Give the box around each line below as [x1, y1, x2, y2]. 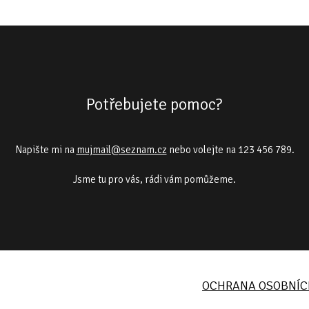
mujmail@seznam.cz [76, 143, 167, 156]
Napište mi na [14, 143, 77, 156]
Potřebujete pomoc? [86, 94, 222, 114]
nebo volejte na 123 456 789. [166, 143, 295, 156]
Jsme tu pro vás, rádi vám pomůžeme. [73, 173, 236, 186]
